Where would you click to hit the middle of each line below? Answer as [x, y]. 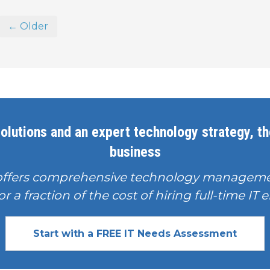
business [135, 152]
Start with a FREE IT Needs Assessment [135, 234]
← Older [28, 26]
